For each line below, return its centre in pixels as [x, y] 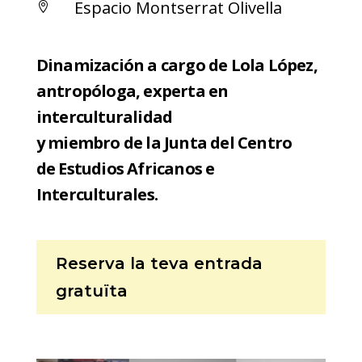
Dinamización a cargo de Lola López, [177, 65]
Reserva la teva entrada [159, 263]
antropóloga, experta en [132, 90]
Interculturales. [97, 194]
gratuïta [91, 290]
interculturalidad [104, 116]
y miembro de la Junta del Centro [164, 142]
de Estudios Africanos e [125, 168]
